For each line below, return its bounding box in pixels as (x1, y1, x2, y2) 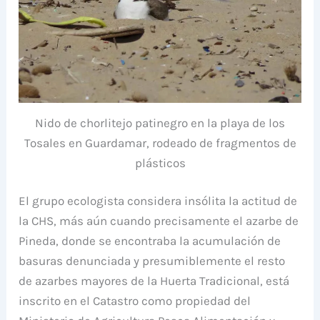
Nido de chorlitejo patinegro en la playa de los (35, 115, 285, 130)
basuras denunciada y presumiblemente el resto (19, 254, 286, 269)
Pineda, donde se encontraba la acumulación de (19, 234, 281, 249)
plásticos (134, 155, 186, 170)
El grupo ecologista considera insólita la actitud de (19, 194, 298, 209)
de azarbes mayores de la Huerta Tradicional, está (19, 274, 290, 289)
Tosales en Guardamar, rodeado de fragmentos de (24, 135, 296, 150)
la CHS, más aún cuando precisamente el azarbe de (19, 214, 299, 229)
